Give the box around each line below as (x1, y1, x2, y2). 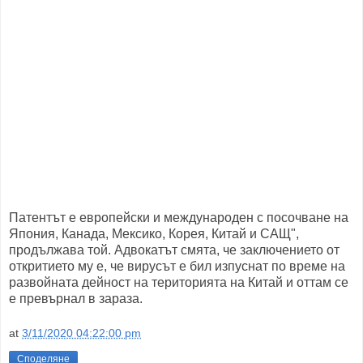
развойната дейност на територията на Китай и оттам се (9, 275, 348, 289)
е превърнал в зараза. (9, 291, 143, 305)
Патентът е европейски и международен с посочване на (9, 210, 348, 224)
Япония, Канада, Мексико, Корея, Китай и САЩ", (9, 226, 299, 241)
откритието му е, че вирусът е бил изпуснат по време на (9, 258, 345, 273)
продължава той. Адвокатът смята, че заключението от (9, 242, 340, 257)
